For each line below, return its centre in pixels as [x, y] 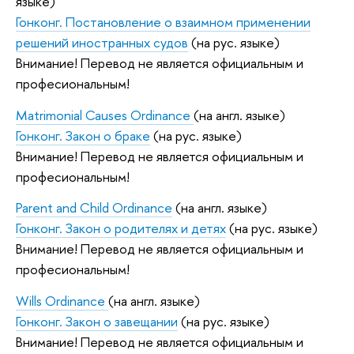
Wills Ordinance [62, 301]
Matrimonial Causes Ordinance [105, 115]
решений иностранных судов [102, 43]
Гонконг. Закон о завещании [97, 322]
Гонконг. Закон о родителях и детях [121, 228]
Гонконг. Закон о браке [83, 135]
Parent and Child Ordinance [94, 208]
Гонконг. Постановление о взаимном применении [163, 22]
